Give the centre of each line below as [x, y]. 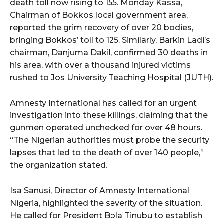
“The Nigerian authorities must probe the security [110, 140]
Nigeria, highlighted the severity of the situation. [106, 203]
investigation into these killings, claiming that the [109, 115]
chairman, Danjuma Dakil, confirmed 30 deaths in [109, 52]
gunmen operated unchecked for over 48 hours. [106, 127]
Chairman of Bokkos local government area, [99, 15]
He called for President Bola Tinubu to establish [106, 215]
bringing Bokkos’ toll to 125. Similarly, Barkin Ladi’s [110, 40]
